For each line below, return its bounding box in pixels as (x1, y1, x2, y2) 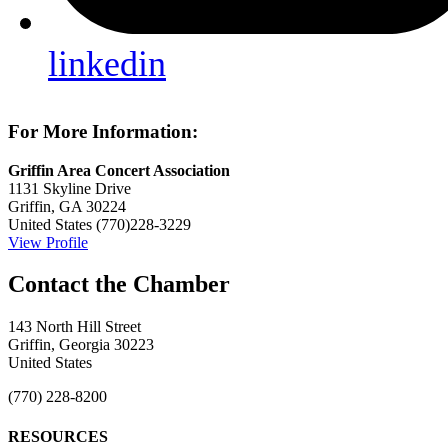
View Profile (8, 233, 88, 251)
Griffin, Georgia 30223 (8, 336, 154, 354)
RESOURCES (8, 427, 108, 445)
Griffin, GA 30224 (8, 197, 126, 215)
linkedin (48, 44, 166, 85)
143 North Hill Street (8, 318, 141, 336)
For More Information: (8, 120, 198, 142)
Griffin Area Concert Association (8, 161, 230, 179)
